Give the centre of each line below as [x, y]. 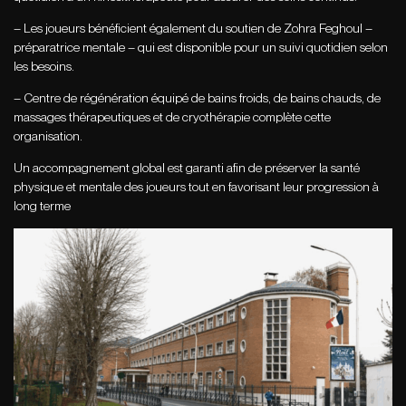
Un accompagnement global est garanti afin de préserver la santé [187, 168]
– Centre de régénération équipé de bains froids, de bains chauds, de [197, 98]
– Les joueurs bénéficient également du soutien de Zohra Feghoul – [193, 29]
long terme [42, 206]
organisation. [48, 136]
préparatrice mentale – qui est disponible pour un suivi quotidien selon [201, 48]
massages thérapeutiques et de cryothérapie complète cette [172, 117]
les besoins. [44, 67]
